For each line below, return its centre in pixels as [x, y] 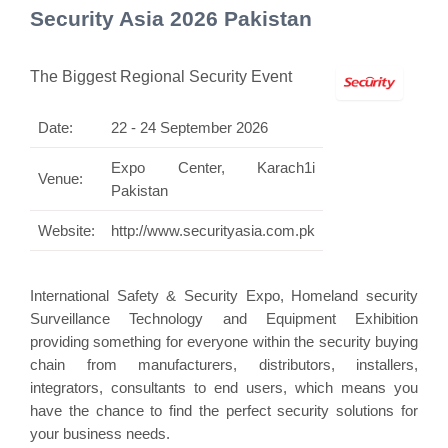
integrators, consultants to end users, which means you [224, 387]
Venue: [62, 178]
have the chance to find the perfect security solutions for [224, 410]
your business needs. [100, 433]
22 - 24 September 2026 [189, 127]
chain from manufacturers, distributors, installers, [224, 364]
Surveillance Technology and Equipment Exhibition [224, 318]
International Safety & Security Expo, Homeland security [224, 295]
